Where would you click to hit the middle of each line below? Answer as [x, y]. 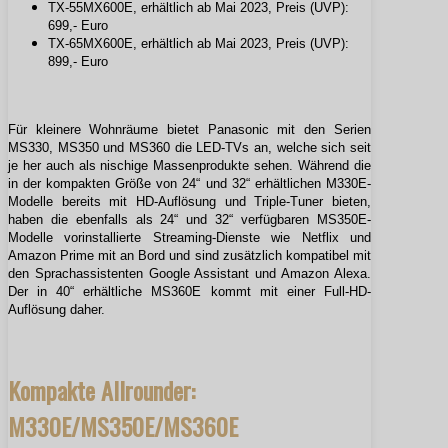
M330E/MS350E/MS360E [123, 425]
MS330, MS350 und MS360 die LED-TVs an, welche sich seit [189, 148]
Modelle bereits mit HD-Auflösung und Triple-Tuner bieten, [189, 202]
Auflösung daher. [56, 310]
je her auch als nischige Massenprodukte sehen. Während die [189, 166]
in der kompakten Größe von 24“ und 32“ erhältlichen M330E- [189, 184]
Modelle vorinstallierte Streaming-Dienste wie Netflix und [189, 238]
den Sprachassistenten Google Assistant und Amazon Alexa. [189, 274]
